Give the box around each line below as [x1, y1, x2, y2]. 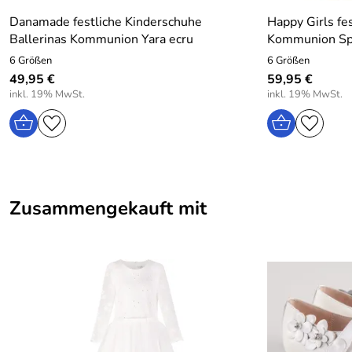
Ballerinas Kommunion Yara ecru [9, 31, 193, 48]
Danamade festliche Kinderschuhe [9, 13, 202, 31]
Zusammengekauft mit [9, 196, 207, 221]
